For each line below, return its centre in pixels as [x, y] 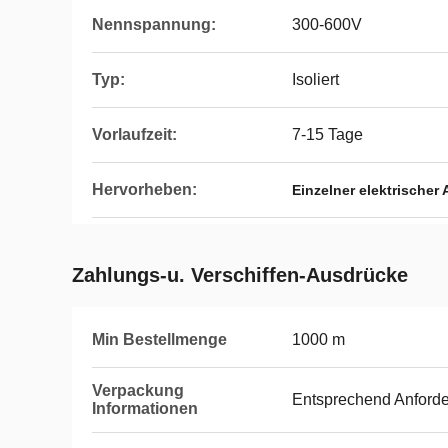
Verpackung [138, 390]
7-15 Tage [327, 134]
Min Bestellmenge [159, 339]
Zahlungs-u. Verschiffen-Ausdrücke [240, 275]
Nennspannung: [154, 24]
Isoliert [315, 79]
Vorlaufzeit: [134, 134]
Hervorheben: [144, 189]
